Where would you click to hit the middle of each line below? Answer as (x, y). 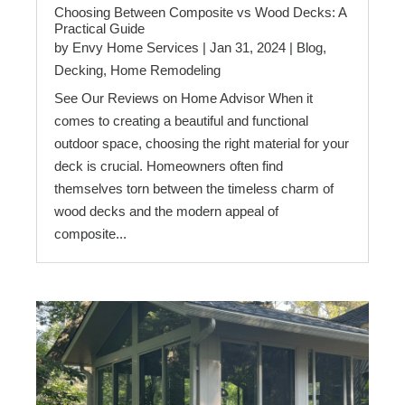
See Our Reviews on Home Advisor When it (184, 98)
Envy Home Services (136, 47)
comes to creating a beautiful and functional (181, 120)
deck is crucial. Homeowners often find (169, 165)
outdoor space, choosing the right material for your (202, 143)
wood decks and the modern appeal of (166, 211)
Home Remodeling (165, 70)
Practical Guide (99, 28)
